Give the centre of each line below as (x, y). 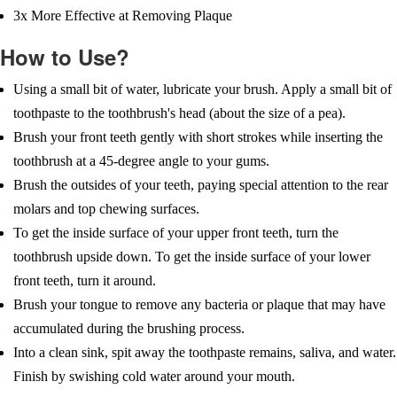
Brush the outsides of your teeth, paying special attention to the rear (201, 185)
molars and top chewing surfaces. (106, 209)
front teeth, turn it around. (85, 281)
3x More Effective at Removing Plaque (123, 16)
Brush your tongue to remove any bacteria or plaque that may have (199, 305)
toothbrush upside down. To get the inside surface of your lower (192, 257)
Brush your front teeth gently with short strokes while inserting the (198, 137)
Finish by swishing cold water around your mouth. (154, 377)
